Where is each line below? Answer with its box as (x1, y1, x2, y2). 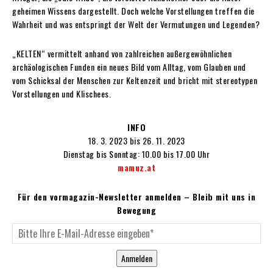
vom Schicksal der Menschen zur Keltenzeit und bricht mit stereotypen (12, 73, 257, 87)
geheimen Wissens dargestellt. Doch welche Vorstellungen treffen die (12, 4, 255, 17)
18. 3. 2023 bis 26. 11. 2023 (88, 133, 185, 147)
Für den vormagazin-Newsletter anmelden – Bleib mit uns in (17, 190, 256, 203)
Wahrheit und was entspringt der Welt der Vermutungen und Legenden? (12, 17, 260, 30)
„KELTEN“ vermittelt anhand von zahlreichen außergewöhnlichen (12, 46, 232, 60)
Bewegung (117, 203, 156, 216)
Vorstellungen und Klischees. (12, 87, 111, 100)
